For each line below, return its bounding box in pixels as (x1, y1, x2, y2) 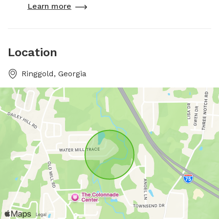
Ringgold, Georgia (22, 68, 87, 78)
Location (8, 45, 57, 59)
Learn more (27, 1, 71, 11)
